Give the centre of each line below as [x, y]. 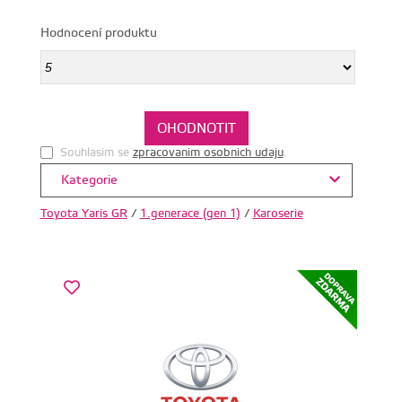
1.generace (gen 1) [190, 214]
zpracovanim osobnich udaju [208, 153]
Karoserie [278, 214]
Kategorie [87, 181]
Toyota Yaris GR [83, 214]
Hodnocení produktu [98, 34]
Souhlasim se [96, 153]
